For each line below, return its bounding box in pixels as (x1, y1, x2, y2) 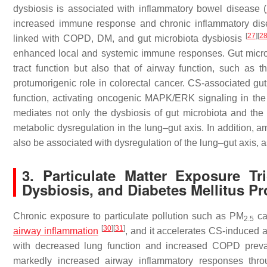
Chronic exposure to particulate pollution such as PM (13, 211, 244, 221)
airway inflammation (13, 226, 98, 236)
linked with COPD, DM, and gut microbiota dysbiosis (13, 33, 246, 44)
